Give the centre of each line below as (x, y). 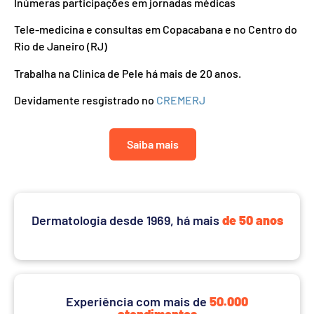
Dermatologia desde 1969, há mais (125, 220)
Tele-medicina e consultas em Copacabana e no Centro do (156, 29)
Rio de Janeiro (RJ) (61, 46)
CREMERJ (181, 100)
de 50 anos (251, 220)
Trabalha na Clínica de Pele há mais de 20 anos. (128, 73)
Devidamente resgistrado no (85, 100)
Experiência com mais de (138, 302)
